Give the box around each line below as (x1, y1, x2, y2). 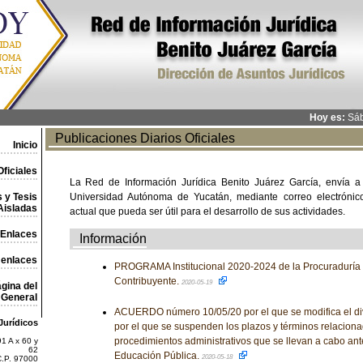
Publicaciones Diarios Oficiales (48, 131, 235, 145)
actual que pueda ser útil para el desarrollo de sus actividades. (69, 206, 345, 217)
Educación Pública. (113, 350, 202, 361)
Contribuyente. (113, 275, 181, 287)
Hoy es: (309, 112, 345, 123)
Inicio (12, 139, 37, 151)
